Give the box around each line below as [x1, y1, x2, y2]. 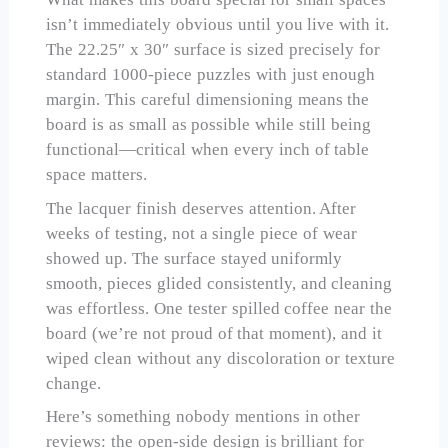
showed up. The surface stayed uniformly [46, 248, 343, 268]
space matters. [46, 165, 148, 185]
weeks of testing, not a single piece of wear [46, 223, 357, 243]
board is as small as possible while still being [46, 115, 371, 135]
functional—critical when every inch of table [46, 140, 370, 160]
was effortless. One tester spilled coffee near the [46, 298, 393, 318]
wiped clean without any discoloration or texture [46, 348, 396, 368]
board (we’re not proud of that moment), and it [46, 323, 382, 343]
